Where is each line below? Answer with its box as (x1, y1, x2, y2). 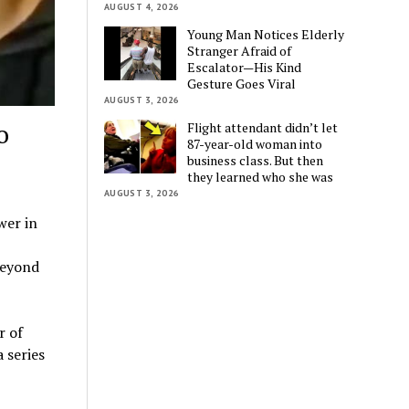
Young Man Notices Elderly (187, 25, 345, 43)
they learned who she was (187, 167, 334, 185)
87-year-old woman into (187, 134, 323, 152)
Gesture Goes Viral (187, 74, 297, 92)
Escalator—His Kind (187, 58, 302, 76)
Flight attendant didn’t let (187, 118, 339, 136)
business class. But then (187, 151, 324, 169)
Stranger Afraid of (187, 41, 292, 59)
